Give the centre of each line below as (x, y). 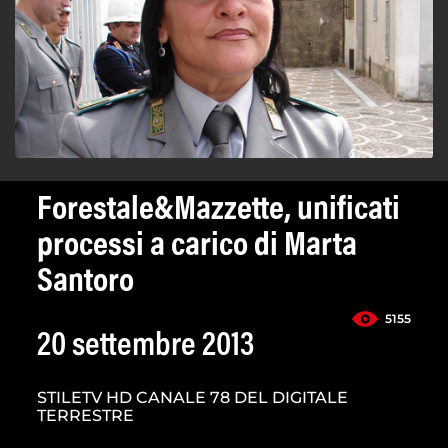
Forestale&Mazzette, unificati (218, 211)
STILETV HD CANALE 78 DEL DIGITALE (192, 398)
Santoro (85, 283)
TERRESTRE (85, 416)
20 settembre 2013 (145, 347)
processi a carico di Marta (197, 247)
